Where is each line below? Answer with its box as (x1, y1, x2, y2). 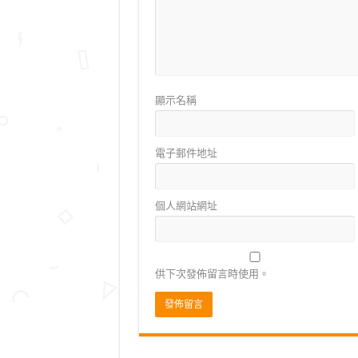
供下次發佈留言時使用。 (154, 267, 269, 280)
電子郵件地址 (154, 146, 217, 159)
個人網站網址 (154, 199, 217, 212)
